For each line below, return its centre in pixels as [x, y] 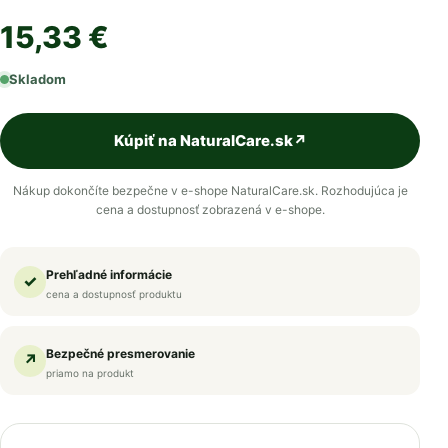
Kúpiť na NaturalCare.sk [203, 141]
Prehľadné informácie [109, 275]
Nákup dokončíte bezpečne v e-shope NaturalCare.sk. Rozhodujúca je [210, 191]
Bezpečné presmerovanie [120, 354]
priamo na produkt [90, 373]
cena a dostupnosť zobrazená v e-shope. [210, 210]
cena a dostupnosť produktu [114, 294]
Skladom [37, 79]
